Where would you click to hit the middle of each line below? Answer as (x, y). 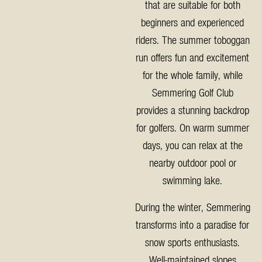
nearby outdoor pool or (192, 162)
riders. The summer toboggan (192, 39)
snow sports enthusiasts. (193, 242)
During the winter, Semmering (192, 207)
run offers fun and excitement (193, 57)
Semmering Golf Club (192, 92)
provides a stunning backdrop (192, 110)
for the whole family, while (192, 75)
